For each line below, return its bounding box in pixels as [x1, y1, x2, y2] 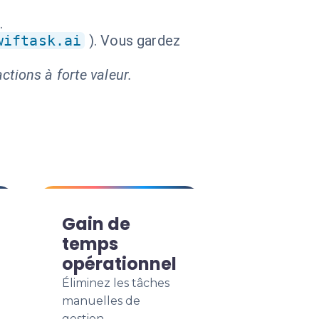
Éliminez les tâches [62, 276, 169, 290]
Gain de [62, 212, 130, 236]
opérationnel [62, 252, 177, 276]
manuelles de [62, 294, 140, 308]
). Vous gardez [88, 32, 181, 49]
